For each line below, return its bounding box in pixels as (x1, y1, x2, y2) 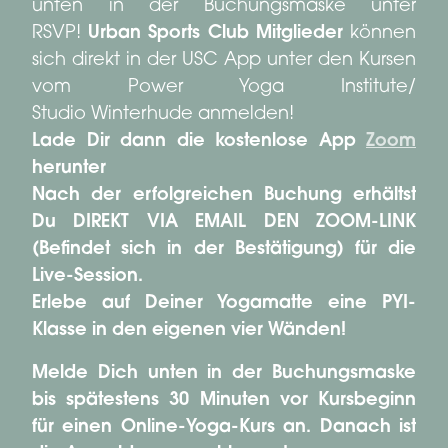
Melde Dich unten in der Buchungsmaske (32, 365, 416, 384)
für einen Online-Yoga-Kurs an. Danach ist (32, 419, 416, 438)
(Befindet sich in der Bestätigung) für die (32, 241, 416, 260)
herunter (32, 160, 106, 179)
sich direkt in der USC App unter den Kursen (32, 52, 416, 71)
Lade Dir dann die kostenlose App (32, 133, 366, 152)
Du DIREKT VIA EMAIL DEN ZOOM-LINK (32, 214, 416, 233)
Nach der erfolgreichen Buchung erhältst (32, 187, 416, 206)
